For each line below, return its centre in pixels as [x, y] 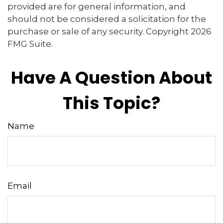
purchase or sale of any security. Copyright [99, 31]
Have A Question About [111, 77]
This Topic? [111, 103]
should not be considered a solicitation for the [107, 19]
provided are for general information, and [97, 6]
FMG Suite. [30, 44]
